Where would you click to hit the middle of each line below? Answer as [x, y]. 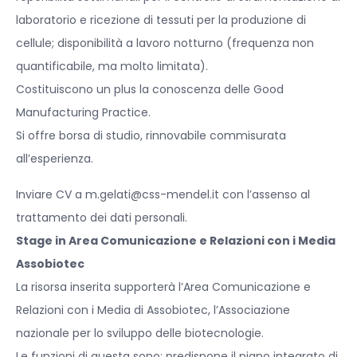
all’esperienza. [55, 159]
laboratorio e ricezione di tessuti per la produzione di [161, 20]
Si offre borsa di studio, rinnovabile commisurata [151, 136]
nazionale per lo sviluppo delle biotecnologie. [140, 333]
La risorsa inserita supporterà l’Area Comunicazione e [163, 287]
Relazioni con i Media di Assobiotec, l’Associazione [153, 310]
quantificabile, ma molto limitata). [112, 67]
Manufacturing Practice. [83, 113]
